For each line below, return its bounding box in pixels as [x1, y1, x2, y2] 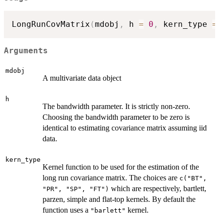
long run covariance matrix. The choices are [43, 174, 179, 182]
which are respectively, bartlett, [109, 184, 206, 193]
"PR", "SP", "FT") [43, 185, 109, 193]
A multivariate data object [43, 74, 121, 83]
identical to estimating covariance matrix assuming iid [43, 124, 207, 132]
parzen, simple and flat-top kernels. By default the [43, 195, 196, 204]
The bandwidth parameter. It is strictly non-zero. [43, 102, 190, 111]
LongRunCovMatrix [12, 20, 90, 29]
